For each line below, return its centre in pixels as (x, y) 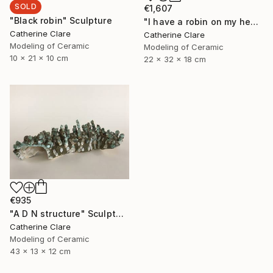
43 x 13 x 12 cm (40, 251)
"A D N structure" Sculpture (119, 214)
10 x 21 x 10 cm (39, 58)
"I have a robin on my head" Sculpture (254, 22)
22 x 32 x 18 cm (175, 59)
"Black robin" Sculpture (61, 21)
